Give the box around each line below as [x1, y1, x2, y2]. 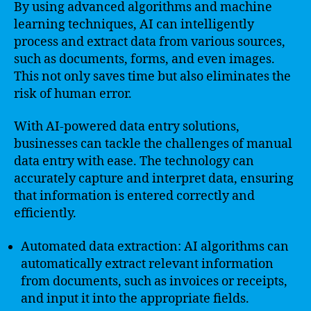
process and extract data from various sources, [14, 33, 285, 50]
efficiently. [14, 205, 76, 221]
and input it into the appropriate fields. [21, 290, 249, 307]
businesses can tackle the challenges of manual [14, 136, 292, 152]
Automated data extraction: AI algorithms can [21, 238, 289, 255]
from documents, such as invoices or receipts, [21, 273, 287, 289]
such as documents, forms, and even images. [14, 51, 275, 67]
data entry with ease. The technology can [14, 153, 254, 169]
